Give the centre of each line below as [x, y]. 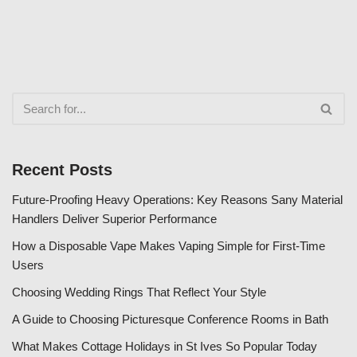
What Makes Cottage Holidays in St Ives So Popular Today [165, 346]
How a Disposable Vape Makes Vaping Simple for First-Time [169, 245]
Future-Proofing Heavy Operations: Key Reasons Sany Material [177, 199]
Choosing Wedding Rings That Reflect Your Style [139, 292]
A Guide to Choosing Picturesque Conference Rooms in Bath [170, 319]
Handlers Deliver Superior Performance [114, 218]
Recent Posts [62, 169]
